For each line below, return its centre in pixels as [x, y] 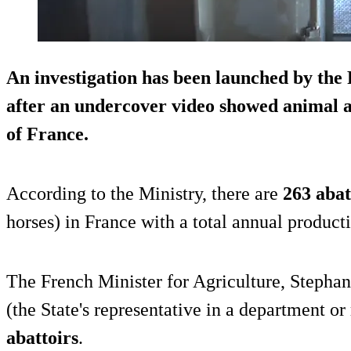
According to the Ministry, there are [145, 193]
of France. [47, 134]
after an [40, 105]
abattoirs [42, 337]
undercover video [145, 105]
